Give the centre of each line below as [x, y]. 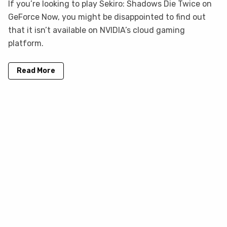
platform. [26, 44]
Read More [36, 71]
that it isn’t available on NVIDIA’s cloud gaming [97, 30]
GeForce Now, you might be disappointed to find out [107, 17]
